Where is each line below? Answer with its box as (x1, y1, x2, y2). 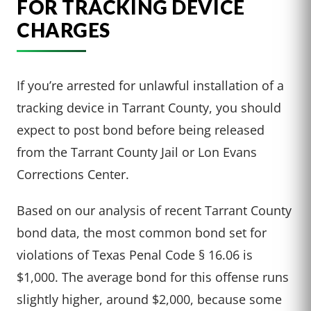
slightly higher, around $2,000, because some (17, 289, 282, 308)
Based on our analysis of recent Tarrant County (17, 201, 292, 219)
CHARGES (17, 17, 110, 42)
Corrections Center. (17, 165, 129, 183)
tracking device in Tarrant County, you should (17, 98, 281, 116)
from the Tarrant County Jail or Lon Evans (17, 142, 257, 160)
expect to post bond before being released (17, 120, 264, 138)
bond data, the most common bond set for (17, 223, 267, 241)
